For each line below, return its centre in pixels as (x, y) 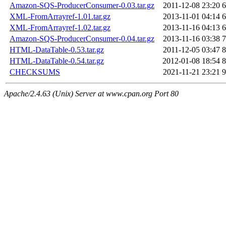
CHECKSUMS (35, 72)
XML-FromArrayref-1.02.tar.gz (60, 28)
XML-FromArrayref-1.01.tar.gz (60, 17)
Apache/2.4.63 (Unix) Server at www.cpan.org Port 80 (91, 94)
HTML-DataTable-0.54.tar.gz (57, 61)
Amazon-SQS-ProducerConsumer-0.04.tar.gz (82, 39)
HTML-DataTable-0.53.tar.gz (57, 50)
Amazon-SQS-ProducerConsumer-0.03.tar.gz (82, 6)
